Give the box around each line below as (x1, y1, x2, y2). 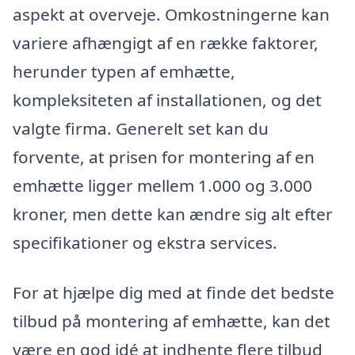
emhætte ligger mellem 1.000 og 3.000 (13, 174, 312, 197)
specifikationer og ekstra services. (13, 231, 277, 254)
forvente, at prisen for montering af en (13, 145, 315, 168)
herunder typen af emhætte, (13, 59, 235, 82)
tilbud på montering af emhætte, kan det (13, 310, 330, 333)
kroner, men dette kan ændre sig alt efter (13, 202, 333, 225)
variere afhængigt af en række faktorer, (13, 31, 319, 54)
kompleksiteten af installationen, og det (13, 88, 322, 111)
